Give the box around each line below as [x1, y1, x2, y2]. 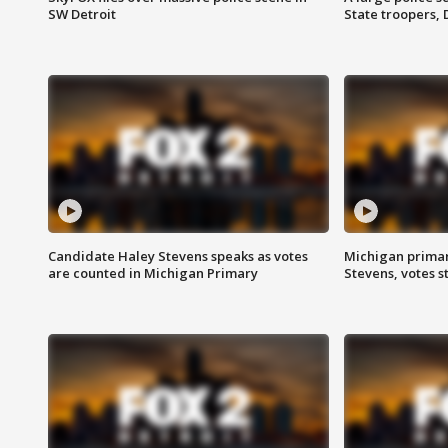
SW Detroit [48, 5, 116, 24]
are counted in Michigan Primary [48, 264, 258, 283]
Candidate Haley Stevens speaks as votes [48, 247, 308, 266]
